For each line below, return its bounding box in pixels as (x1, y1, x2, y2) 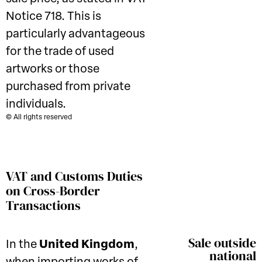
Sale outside (188, 234, 256, 251)
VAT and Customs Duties (6, 167, 143, 185)
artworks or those (6, 64, 99, 75)
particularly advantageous (6, 29, 145, 40)
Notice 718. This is (6, 11, 101, 23)
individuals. (6, 99, 66, 111)
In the (6, 239, 39, 251)
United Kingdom (39, 239, 135, 251)
